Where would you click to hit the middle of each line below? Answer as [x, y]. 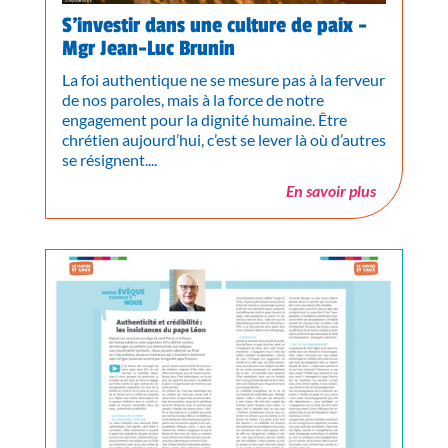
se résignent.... [109, 160]
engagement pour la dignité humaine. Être [204, 120]
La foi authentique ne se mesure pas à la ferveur [223, 80]
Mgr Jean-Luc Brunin [148, 49]
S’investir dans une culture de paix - [214, 26]
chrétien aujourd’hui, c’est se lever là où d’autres [223, 140]
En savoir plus [331, 191]
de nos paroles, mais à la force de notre [192, 100]
